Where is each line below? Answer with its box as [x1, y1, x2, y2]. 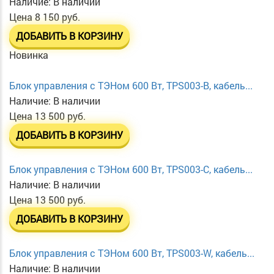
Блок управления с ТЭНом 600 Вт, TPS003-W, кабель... [9, 246, 254, 260]
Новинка [9, 48, 48, 62]
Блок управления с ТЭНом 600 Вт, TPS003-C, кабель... [9, 163, 253, 176]
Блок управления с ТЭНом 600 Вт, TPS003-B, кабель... [9, 79, 253, 92]
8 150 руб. [35, 10, 80, 24]
